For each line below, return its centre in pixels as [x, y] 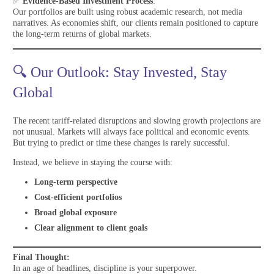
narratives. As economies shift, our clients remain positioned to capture [135, 23]
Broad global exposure [76, 213]
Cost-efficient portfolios [78, 198]
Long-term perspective [76, 182]
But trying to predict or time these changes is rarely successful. [121, 143]
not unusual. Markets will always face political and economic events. [131, 132]
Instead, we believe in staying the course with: [93, 163]
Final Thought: [41, 257]
